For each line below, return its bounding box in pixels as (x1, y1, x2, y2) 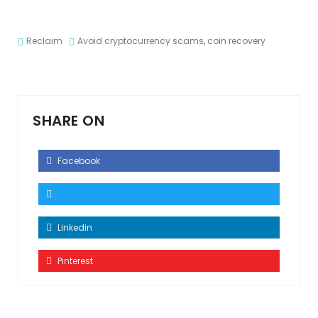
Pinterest (55, 255, 93, 267)
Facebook (55, 155, 100, 167)
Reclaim (26, 35, 62, 47)
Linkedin (55, 221, 92, 234)
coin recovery (207, 35, 265, 47)
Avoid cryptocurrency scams (77, 35, 204, 47)
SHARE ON (33, 111, 104, 131)
